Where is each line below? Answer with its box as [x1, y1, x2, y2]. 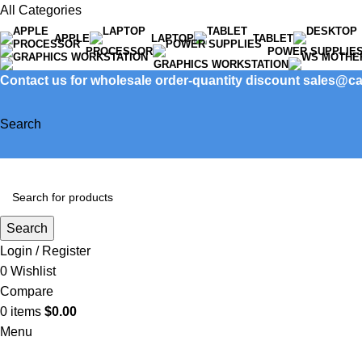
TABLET [253, 32, 293, 44]
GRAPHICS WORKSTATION [154, 57, 288, 70]
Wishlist [11, 263, 56, 278]
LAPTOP [151, 32, 194, 44]
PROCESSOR [86, 44, 153, 57]
